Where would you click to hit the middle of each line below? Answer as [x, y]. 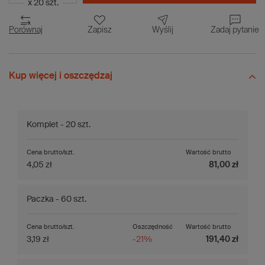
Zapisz [100, 30]
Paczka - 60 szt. [56, 200]
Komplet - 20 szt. [59, 125]
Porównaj [26, 30]
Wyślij [163, 30]
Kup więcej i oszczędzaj [61, 77]
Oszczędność [153, 227]
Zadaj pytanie [235, 30]
